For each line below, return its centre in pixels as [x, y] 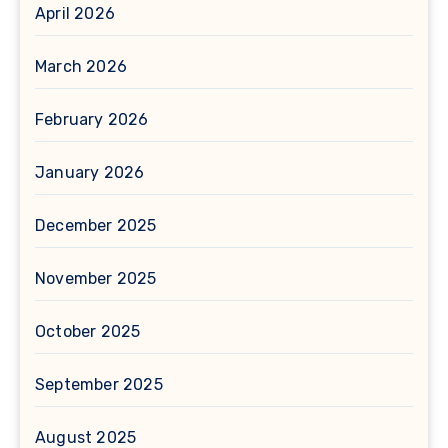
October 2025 [88, 332]
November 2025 [96, 279]
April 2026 [75, 14]
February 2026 [92, 120]
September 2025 [99, 385]
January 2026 [90, 173]
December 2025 [96, 226]
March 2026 [81, 67]
